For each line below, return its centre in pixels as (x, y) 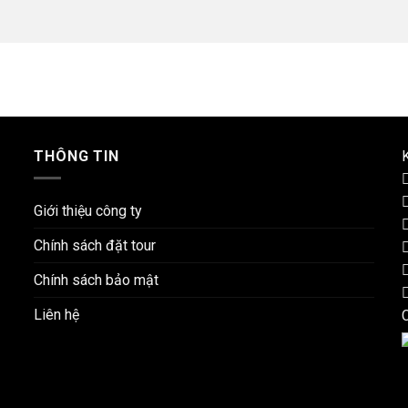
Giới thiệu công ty (88, 211)
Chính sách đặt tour (95, 246)
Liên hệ (57, 315)
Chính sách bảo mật (97, 280)
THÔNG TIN (76, 156)
